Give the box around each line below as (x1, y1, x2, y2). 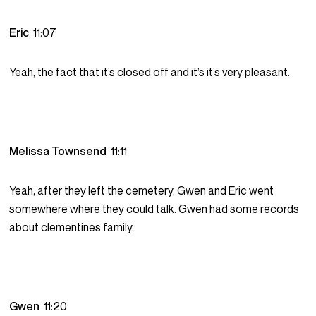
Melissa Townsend (9, 144, 111, 159)
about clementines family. (9, 220, 135, 235)
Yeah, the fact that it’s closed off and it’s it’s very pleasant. (9, 65, 291, 80)
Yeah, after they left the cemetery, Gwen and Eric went (9, 183, 274, 198)
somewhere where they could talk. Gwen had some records (9, 202, 300, 217)
